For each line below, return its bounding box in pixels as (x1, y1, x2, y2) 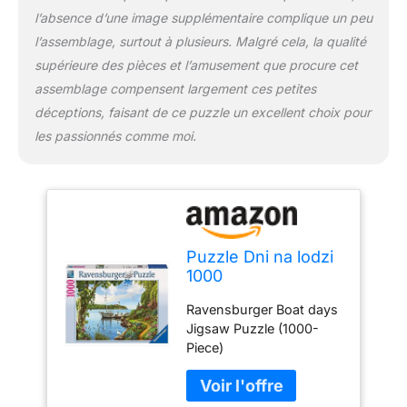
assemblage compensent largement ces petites (34, 81, 316, 97)
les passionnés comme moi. (34, 128, 196, 144)
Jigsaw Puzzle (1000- (186, 321, 320, 337)
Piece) (186, 340, 224, 356)
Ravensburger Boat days (186, 302, 339, 318)
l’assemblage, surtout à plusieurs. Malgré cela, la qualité (34, 34, 366, 50)
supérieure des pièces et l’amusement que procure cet (34, 57, 358, 74)
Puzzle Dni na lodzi (186, 246, 334, 266)
